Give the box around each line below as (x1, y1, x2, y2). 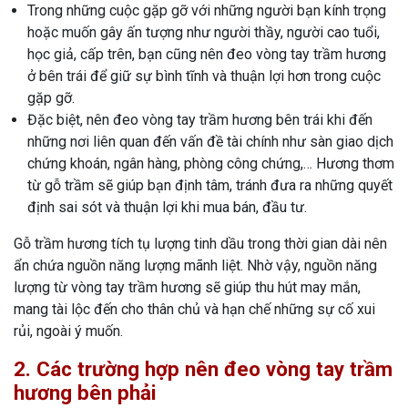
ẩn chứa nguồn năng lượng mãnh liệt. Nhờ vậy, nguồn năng (14, 257, 377, 275)
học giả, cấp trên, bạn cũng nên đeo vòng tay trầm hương (27, 46, 386, 64)
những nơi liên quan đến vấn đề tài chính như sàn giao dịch (27, 133, 393, 151)
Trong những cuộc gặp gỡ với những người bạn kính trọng (27, 2, 386, 20)
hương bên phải (14, 381, 157, 405)
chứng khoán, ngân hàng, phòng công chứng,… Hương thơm (27, 155, 394, 173)
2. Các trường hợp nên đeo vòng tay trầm (14, 357, 393, 382)
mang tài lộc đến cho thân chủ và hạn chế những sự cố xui (14, 301, 375, 319)
